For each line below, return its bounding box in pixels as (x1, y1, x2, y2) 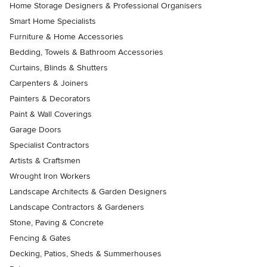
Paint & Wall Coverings (10, 109, 92, 120)
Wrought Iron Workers (10, 171, 91, 182)
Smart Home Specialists (10, 16, 96, 27)
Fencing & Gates (10, 233, 71, 244)
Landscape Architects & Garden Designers (10, 187, 167, 197)
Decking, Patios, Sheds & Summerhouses (10, 249, 162, 259)
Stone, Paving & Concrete (10, 218, 104, 228)
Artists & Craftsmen (10, 156, 80, 166)
